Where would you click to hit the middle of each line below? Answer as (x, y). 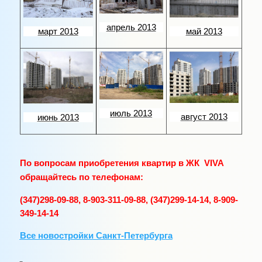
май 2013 (204, 31)
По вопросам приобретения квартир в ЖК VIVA (121, 163)
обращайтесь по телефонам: (81, 177)
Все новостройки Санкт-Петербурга (96, 236)
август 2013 (204, 117)
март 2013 (58, 32)
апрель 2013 (131, 27)
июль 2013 (131, 113)
